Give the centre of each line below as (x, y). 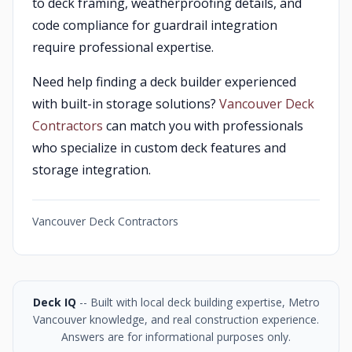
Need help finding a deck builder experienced (164, 82)
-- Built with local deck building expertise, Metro (198, 302)
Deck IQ (54, 302)
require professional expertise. (123, 47)
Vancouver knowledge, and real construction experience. (176, 319)
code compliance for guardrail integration (155, 25)
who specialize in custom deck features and (159, 148)
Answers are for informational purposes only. (176, 337)
